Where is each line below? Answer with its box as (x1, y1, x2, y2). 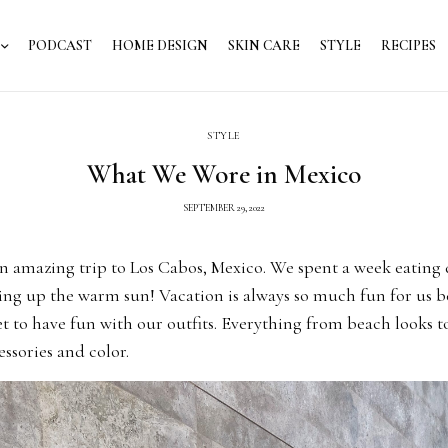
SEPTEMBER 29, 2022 (183, 202, 265, 215)
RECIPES (381, 36, 436, 54)
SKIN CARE (228, 36, 300, 54)
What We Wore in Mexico (87, 158, 361, 192)
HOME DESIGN (112, 36, 208, 54)
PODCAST (28, 36, 92, 54)
